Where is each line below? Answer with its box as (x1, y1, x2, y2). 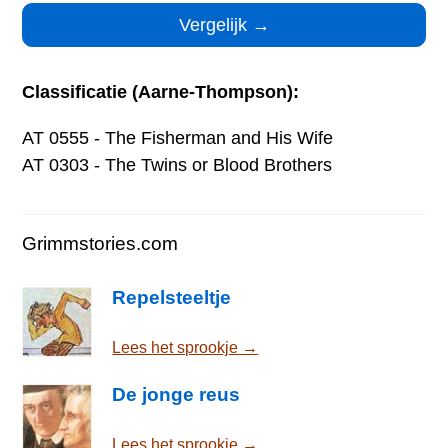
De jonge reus (112, 383, 241, 405)
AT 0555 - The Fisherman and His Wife (22, 127, 334, 148)
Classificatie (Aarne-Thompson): (22, 82, 300, 103)
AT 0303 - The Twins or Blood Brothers (22, 155, 333, 176)
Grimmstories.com (22, 233, 179, 255)
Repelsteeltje (112, 286, 232, 308)
